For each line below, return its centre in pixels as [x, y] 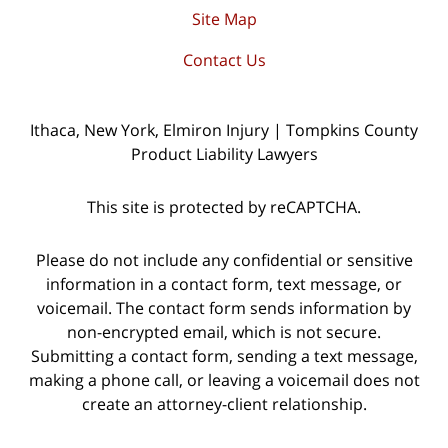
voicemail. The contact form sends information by [224, 307]
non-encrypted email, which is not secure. [224, 331]
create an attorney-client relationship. [224, 403]
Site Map [224, 19]
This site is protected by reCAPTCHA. [224, 206]
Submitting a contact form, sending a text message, [224, 355]
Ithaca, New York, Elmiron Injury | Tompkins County [224, 130]
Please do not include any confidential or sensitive [224, 259]
